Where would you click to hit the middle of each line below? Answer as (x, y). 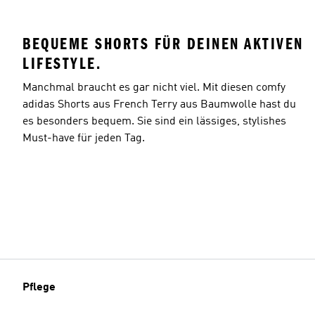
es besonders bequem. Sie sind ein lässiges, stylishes (154, 121)
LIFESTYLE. (62, 63)
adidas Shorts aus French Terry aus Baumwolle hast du (159, 104)
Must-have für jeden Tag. (84, 138)
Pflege (39, 288)
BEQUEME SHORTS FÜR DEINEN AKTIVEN (163, 44)
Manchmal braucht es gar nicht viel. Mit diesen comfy (154, 88)
